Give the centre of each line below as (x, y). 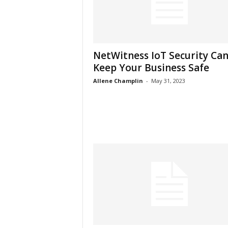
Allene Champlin (118, 81)
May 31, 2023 (168, 81)
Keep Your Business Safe (151, 68)
